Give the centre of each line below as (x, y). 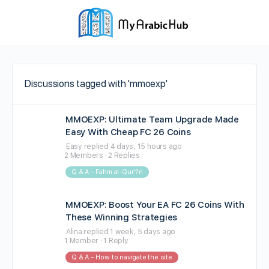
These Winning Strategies (122, 217)
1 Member (82, 241)
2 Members (84, 156)
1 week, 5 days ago (143, 232)
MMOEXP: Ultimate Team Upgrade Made (152, 119)
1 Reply (116, 241)
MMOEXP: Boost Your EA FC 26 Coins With (155, 205)
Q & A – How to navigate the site (122, 257)
